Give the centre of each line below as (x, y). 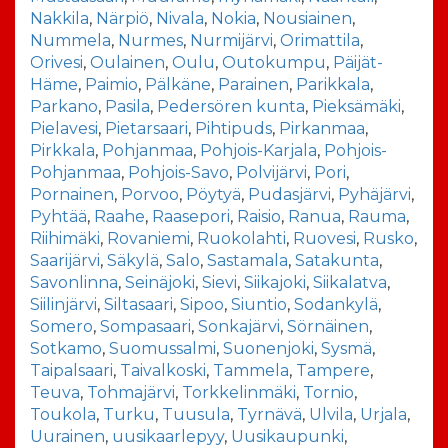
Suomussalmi (162, 348)
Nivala (180, 18)
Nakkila (59, 18)
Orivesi (56, 62)
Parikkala (333, 84)
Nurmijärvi (231, 40)
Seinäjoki (160, 282)
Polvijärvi (271, 172)
